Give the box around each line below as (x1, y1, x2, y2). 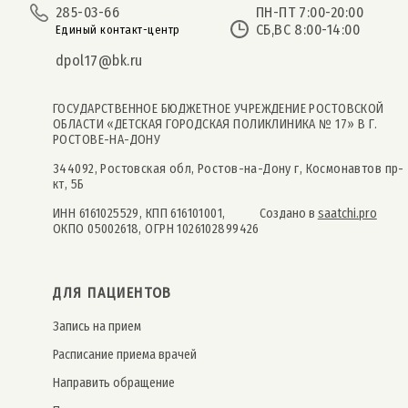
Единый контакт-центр (56, 23, 180, 37)
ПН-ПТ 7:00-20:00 (255, 4, 364, 22)
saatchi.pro (317, 206, 377, 222)
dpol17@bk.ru (56, 52, 143, 70)
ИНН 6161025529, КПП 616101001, (53, 206, 226, 222)
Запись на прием (53, 319, 141, 335)
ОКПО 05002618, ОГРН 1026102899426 (53, 221, 260, 238)
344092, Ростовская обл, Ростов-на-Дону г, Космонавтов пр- (53, 161, 404, 178)
